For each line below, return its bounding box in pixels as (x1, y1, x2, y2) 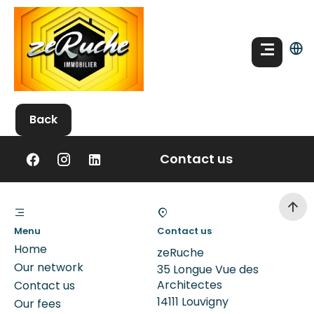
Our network (14, 259, 83, 275)
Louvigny (179, 294, 228, 310)
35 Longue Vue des (157, 261, 259, 278)
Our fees (14, 296, 61, 312)
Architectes (157, 277, 222, 293)
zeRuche (157, 245, 204, 261)
